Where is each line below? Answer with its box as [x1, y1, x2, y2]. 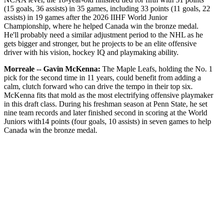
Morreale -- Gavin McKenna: [4, 64, 100, 73]
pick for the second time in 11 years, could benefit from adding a [4, 73, 201, 82]
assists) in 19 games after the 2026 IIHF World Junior [4, 13, 167, 21]
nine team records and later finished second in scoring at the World [4, 108, 207, 117]
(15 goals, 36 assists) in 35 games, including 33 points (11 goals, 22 [4, 4, 210, 13]
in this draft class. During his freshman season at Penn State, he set [4, 99, 207, 108]
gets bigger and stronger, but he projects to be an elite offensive [4, 39, 197, 48]
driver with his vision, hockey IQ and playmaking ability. [4, 48, 179, 56]
